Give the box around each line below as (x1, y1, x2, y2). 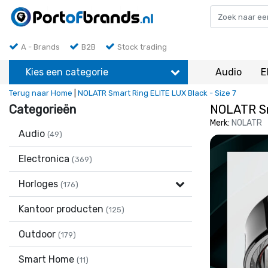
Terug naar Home (9, 89, 72, 98)
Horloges (19, 178, 60, 190)
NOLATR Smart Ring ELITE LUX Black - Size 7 (78, 89, 236, 98)
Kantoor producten (19, 203, 106, 215)
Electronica (19, 153, 72, 165)
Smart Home (19, 254, 77, 265)
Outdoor (19, 229, 58, 240)
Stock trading (117, 42, 167, 51)
